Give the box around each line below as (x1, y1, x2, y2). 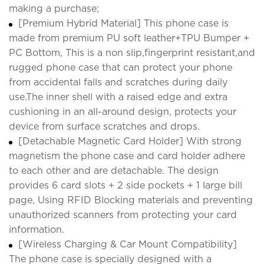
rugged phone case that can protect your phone (9, 61, 232, 73)
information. (9, 223, 64, 235)
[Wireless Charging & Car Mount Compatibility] (18, 238, 237, 250)
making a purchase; (9, 2, 99, 14)
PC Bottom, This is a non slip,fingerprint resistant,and (9, 47, 255, 58)
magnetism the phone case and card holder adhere (9, 150, 245, 161)
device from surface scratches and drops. (9, 120, 200, 132)
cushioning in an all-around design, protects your (9, 105, 236, 117)
